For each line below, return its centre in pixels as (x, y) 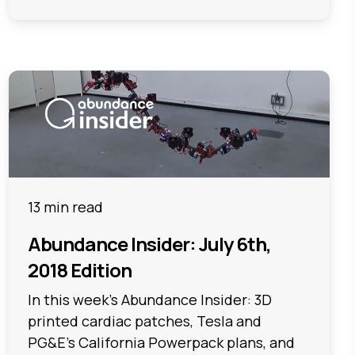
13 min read (65, 207)
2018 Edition (79, 270)
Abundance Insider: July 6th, (149, 244)
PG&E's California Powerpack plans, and (161, 343)
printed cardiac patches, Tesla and (144, 321)
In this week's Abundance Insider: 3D (149, 300)
